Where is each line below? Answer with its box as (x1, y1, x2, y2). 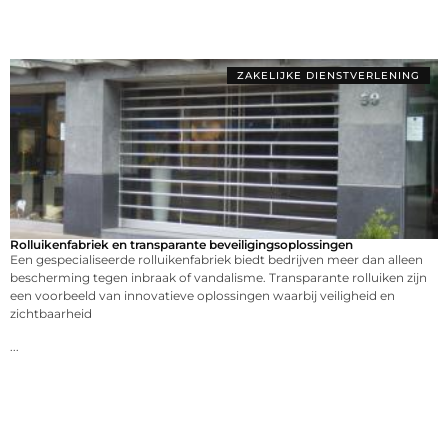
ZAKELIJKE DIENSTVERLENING (237, 69, 420, 83)
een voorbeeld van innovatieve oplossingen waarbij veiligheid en (10, 288, 395, 304)
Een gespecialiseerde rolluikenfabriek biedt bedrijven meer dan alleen (10, 252, 423, 268)
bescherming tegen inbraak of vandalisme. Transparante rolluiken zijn (10, 270, 427, 286)
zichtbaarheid (10, 306, 92, 322)
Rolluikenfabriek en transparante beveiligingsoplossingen (10, 237, 353, 253)
